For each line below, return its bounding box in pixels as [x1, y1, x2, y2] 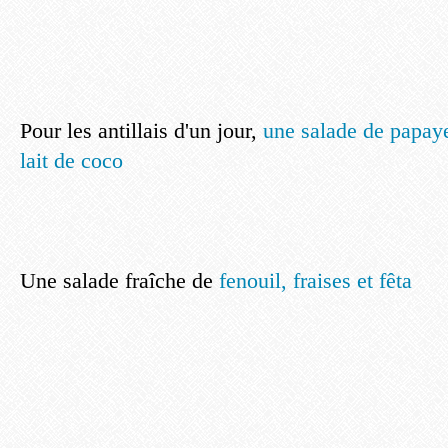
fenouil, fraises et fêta [219, 268, 412, 293]
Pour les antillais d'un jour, [20, 118, 257, 143]
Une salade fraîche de [20, 268, 219, 293]
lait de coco [20, 148, 123, 173]
